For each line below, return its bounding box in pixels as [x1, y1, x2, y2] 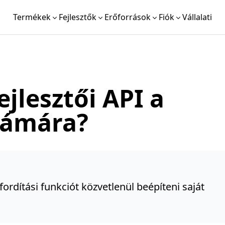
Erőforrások [104, 12, 151, 23]
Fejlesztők [59, 12, 96, 23]
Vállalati [182, 12, 212, 23]
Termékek [13, 12, 51, 23]
